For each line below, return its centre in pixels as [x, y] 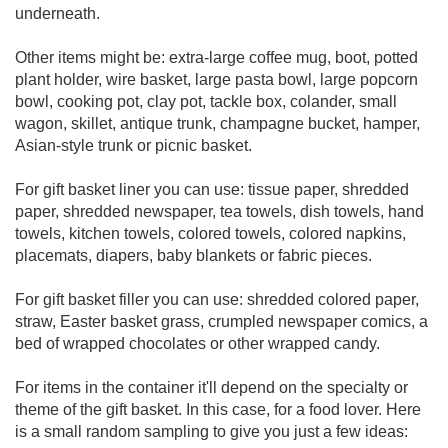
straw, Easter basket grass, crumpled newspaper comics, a [221, 321]
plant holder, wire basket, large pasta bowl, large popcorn [216, 79]
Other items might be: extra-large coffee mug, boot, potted [216, 57]
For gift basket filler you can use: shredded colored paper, [217, 299]
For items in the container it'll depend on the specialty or [211, 387]
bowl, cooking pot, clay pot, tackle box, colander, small [206, 101]
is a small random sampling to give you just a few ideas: [211, 431]
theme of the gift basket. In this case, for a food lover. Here [218, 409]
